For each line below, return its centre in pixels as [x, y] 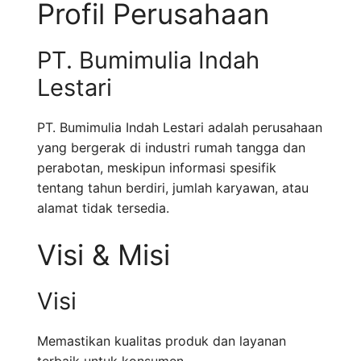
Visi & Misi [104, 255]
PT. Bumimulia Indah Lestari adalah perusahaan [180, 128]
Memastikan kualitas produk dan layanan [162, 341]
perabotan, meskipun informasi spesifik [157, 168]
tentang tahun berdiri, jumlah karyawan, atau [173, 188]
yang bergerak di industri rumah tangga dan [171, 148]
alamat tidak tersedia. [103, 208]
